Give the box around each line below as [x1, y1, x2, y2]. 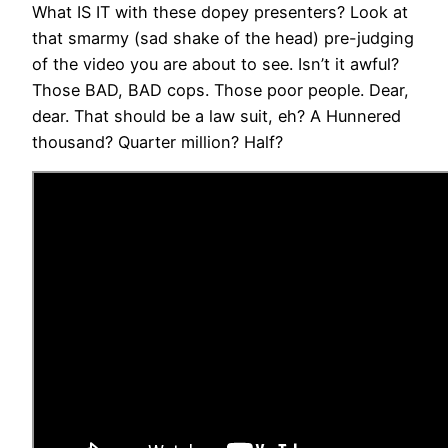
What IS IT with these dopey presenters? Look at [32, 2, 408, 23]
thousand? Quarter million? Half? [32, 132, 283, 153]
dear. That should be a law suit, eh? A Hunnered [32, 106, 401, 127]
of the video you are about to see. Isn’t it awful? [32, 54, 399, 75]
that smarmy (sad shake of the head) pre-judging [32, 28, 414, 49]
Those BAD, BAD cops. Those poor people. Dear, [32, 80, 409, 101]
